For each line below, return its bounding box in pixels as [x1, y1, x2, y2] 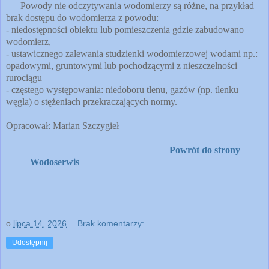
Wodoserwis [30, 156, 79, 167]
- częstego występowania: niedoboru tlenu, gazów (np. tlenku [6, 84, 238, 95]
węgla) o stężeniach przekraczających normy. [6, 96, 177, 107]
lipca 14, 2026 [13, 219, 67, 229]
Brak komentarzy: [77, 219, 145, 229]
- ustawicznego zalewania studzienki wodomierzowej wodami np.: [6, 48, 258, 59]
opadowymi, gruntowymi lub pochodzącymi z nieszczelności [6, 60, 237, 71]
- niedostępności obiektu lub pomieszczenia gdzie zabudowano [6, 24, 244, 35]
